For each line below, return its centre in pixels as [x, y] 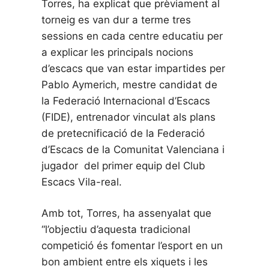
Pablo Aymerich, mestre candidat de [130, 84]
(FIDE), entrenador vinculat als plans [129, 117]
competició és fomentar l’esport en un [132, 246]
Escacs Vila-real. [82, 182]
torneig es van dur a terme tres [116, 20]
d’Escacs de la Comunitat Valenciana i [133, 149]
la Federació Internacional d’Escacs [126, 101]
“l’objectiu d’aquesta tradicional [116, 230]
